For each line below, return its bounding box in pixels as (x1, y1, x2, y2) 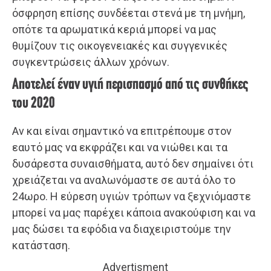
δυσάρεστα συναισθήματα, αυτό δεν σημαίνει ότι (12, 157, 253, 171)
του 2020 (12, 96, 55, 113)
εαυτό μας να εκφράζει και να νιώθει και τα (12, 141, 227, 154)
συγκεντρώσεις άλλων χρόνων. (12, 56, 169, 69)
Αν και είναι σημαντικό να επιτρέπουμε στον (12, 125, 232, 138)
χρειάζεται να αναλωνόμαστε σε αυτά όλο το (12, 174, 235, 187)
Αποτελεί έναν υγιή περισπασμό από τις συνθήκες (12, 77, 249, 94)
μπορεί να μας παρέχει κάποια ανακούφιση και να (12, 206, 255, 220)
